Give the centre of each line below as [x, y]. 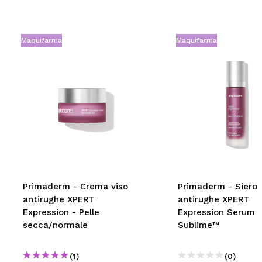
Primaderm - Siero [217, 187]
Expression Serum [216, 212]
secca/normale [55, 225]
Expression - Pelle [61, 212]
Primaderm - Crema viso [75, 187]
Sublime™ [198, 225]
